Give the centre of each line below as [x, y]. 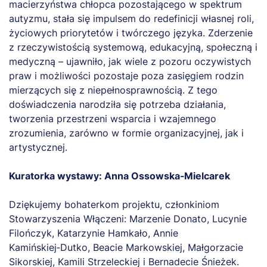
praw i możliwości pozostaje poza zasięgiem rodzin [126, 75]
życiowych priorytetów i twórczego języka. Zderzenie [131, 32]
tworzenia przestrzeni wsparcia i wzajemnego [113, 118]
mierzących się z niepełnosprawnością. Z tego [113, 90]
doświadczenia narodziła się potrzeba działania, [117, 104]
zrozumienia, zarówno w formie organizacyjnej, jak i [126, 133]
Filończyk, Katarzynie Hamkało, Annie [94, 233]
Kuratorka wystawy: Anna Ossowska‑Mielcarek [119, 176]
